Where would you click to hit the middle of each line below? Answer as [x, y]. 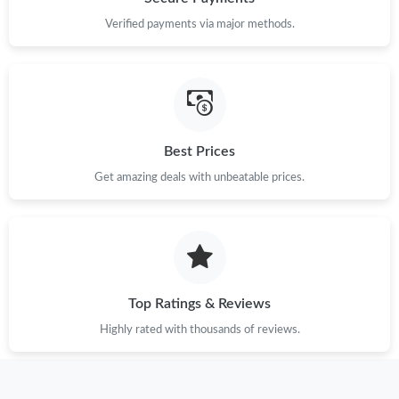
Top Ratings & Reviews [199, 304]
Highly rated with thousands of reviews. [199, 330]
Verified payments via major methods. [199, 24]
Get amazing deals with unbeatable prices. [199, 177]
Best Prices [199, 151]
